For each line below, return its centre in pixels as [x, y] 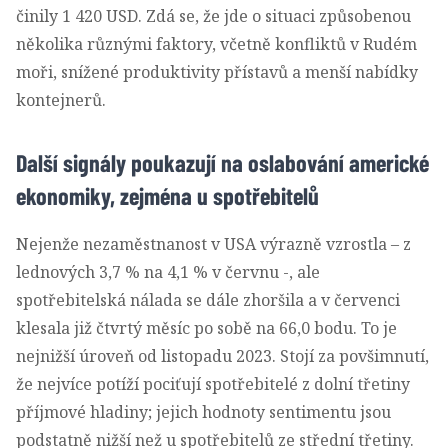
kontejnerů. [61, 99]
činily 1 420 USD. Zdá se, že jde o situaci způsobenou [213, 15]
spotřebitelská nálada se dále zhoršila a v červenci [208, 299]
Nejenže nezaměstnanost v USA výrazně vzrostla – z [213, 243]
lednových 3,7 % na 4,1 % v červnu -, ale [168, 271]
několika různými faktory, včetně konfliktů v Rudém [216, 43]
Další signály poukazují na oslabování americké [222, 162]
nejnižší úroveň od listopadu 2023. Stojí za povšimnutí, [222, 355]
